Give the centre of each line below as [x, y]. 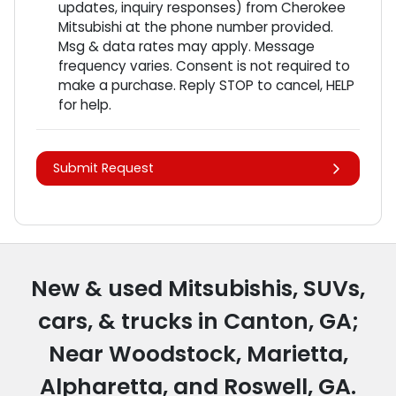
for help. [85, 105]
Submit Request [103, 168]
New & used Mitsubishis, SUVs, [198, 289]
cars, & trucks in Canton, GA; [198, 322]
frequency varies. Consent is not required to [204, 66]
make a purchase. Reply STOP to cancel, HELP [206, 86]
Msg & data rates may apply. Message [187, 47]
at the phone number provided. [228, 27]
